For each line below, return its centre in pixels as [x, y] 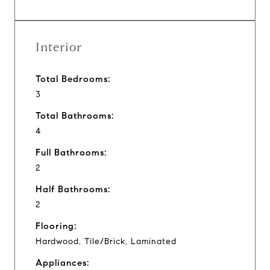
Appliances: [62, 262]
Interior [59, 47]
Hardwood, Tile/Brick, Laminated [106, 241]
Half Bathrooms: [73, 189]
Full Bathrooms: [71, 152]
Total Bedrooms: [73, 79]
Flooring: [56, 226]
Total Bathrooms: [75, 115]
